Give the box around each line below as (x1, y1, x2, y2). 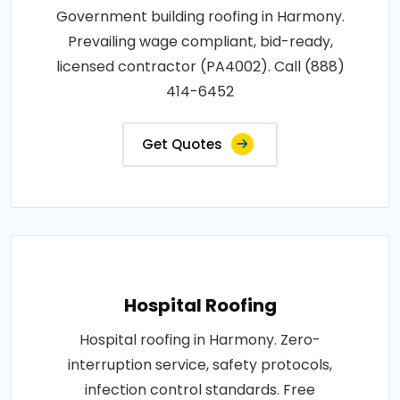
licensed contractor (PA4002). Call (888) (55, 55, 345, 77)
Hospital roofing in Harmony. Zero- (79, 329, 321, 350)
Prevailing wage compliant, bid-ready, (67, 30, 333, 52)
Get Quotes (142, 134, 222, 154)
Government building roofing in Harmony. (55, 5, 345, 27)
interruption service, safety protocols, (68, 354, 332, 375)
